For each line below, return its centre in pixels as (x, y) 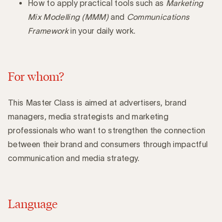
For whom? (36, 76)
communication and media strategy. (74, 158)
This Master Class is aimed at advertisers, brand (97, 102)
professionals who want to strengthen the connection (107, 130)
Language (33, 203)
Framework (48, 30)
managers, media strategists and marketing (88, 116)
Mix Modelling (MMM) (68, 17)
